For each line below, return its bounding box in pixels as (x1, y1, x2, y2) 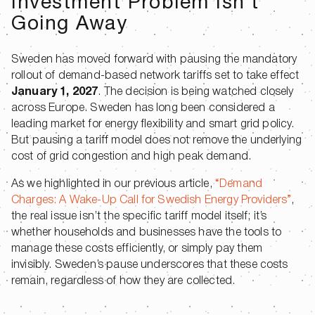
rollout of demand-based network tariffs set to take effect (11, 71, 300, 81)
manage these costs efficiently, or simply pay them (11, 244, 263, 254)
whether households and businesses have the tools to (11, 228, 282, 238)
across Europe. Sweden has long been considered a (11, 103, 275, 113)
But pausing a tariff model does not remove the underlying (11, 136, 302, 146)
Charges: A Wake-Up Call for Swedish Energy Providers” (11, 195, 292, 205)
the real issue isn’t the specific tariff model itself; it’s (11, 212, 267, 221)
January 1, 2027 (11, 87, 98, 97)
